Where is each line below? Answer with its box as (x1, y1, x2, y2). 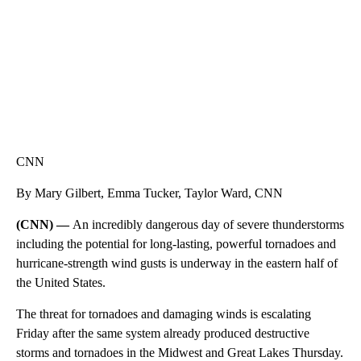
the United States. (16, 276, 106, 290)
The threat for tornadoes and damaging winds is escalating (16, 307, 311, 322)
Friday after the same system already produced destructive (16, 326, 309, 341)
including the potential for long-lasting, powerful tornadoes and (16, 237, 336, 251)
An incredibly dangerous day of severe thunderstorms (73, 218, 344, 232)
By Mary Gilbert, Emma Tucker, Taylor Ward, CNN (16, 186, 283, 201)
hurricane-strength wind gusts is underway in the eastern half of (16, 256, 338, 271)
